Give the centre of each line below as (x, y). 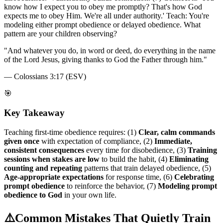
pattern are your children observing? (60, 34)
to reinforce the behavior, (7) (111, 186)
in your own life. (89, 195)
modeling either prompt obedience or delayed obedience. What (102, 25)
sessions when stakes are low (52, 159)
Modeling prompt (187, 186)
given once (22, 141)
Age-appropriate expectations (54, 177)
